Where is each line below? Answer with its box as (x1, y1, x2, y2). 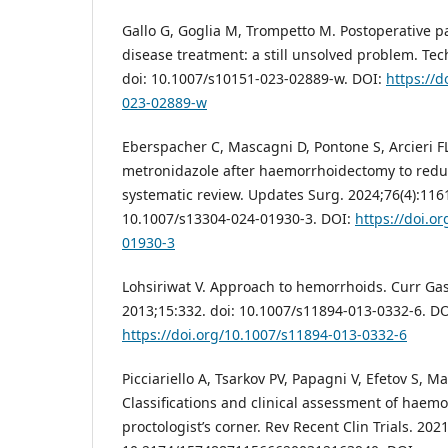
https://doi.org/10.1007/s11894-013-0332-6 (122, 325, 407, 345)
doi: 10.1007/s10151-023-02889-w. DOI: (122, 69, 386, 89)
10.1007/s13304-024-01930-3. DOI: (122, 209, 355, 229)
